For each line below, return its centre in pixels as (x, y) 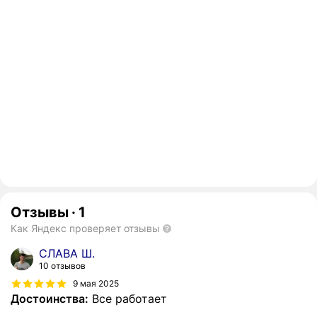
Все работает (128, 299)
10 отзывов (62, 266)
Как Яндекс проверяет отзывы (85, 229)
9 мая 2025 (96, 283)
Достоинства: (50, 299)
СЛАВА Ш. (67, 254)
